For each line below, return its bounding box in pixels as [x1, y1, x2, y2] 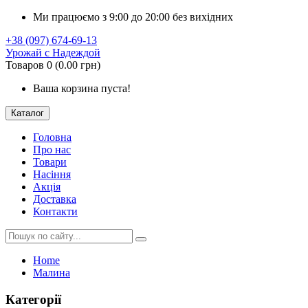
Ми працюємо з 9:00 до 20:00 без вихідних [33, 11, 233, 23]
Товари [33, 156, 67, 168]
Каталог [11, 108, 44, 118]
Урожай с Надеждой [5, 47, 100, 58]
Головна [33, 131, 71, 143]
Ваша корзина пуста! [33, 82, 131, 94]
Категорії [5, 291, 61, 307]
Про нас [33, 144, 71, 155]
